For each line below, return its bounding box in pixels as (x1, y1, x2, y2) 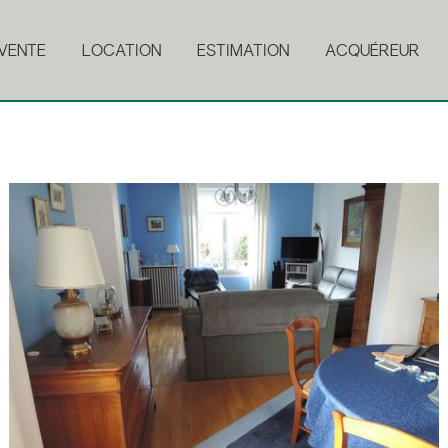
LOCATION (82, 41, 161, 60)
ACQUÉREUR (325, 41, 420, 60)
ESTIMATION (197, 41, 289, 60)
